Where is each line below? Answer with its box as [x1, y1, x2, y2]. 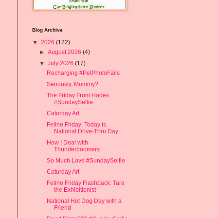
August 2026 [48, 48, 83, 55]
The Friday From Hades [46, 91, 109, 99]
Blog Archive [32, 27, 63, 33]
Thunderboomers [54, 145, 100, 153]
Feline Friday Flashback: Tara [46, 179, 125, 186]
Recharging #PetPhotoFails [46, 69, 120, 76]
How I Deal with [46, 139, 88, 146]
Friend [54, 204, 71, 211]
